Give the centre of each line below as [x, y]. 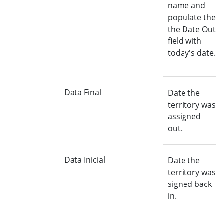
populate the [191, 17]
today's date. [191, 53]
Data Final [82, 92]
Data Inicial [84, 160]
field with [184, 41]
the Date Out [191, 29]
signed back [189, 184]
